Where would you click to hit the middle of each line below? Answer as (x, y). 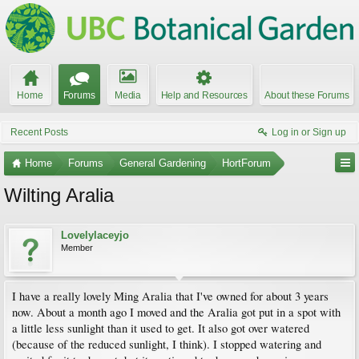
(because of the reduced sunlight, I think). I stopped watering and (167, 344)
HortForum (246, 163)
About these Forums (307, 95)
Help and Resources (204, 95)
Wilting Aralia (59, 195)
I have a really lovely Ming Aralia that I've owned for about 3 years (170, 296)
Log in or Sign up (309, 132)
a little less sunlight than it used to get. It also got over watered (161, 328)
